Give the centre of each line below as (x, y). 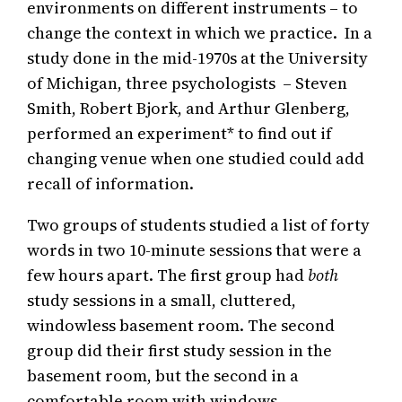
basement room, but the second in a (163, 376)
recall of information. (111, 184)
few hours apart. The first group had (168, 275)
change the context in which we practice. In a (200, 33)
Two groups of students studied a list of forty (199, 225)
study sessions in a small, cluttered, (162, 301)
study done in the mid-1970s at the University (198, 58)
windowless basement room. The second (181, 326)
